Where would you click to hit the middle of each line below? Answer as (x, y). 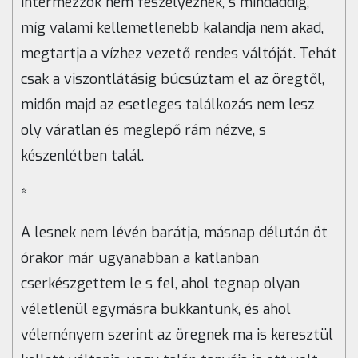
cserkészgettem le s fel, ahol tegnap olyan (160, 284)
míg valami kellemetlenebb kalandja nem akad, (172, 28)
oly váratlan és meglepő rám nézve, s (143, 131)
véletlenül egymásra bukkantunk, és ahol (156, 310)
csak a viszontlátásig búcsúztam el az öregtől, (173, 80)
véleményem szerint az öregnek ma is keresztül (177, 335)
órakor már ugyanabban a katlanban (140, 259)
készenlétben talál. (82, 156)
